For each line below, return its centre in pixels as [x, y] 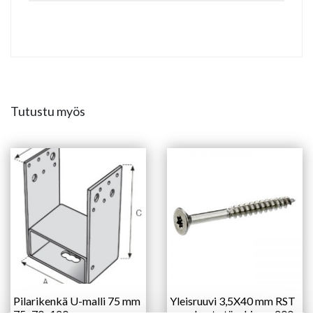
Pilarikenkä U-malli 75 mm [77, 300]
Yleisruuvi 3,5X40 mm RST [233, 300]
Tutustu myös [48, 111]
